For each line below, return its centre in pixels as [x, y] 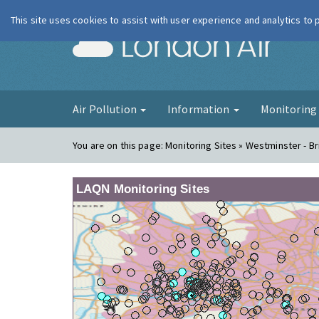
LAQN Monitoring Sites [143, 189]
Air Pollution [106, 109]
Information [199, 109]
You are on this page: [119, 145]
